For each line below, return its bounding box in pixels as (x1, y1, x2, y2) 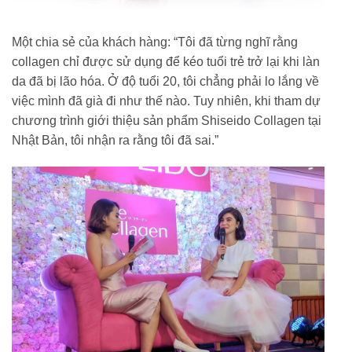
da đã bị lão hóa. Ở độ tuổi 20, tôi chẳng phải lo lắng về (12, 75, 319, 89)
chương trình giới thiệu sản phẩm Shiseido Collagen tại (12, 114, 321, 128)
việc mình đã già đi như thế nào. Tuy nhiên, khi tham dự (12, 94, 321, 108)
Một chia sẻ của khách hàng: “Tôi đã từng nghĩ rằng (12, 35, 298, 49)
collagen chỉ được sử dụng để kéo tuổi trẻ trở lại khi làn (12, 55, 320, 69)
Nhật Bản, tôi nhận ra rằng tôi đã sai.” (12, 134, 218, 148)
